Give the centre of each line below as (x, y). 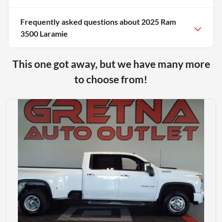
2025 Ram (159, 21)
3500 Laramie (44, 33)
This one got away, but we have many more (111, 63)
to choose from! (111, 79)
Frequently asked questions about (81, 21)
